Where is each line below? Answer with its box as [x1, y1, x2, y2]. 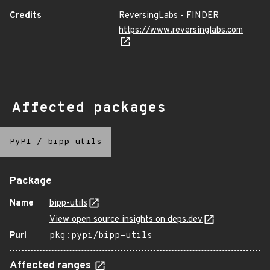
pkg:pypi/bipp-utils [49, 230, 152, 242]
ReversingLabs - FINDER [119, 10, 219, 22]
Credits [10, 10, 42, 22]
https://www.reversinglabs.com [119, 25, 243, 36]
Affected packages [12, 99, 166, 118]
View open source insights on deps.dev [49, 214, 202, 225]
